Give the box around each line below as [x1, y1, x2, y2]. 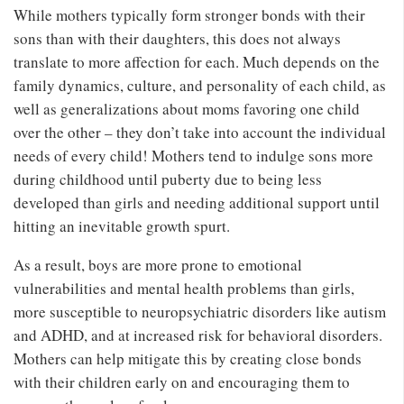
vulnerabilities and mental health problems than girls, [14, 277, 354, 298]
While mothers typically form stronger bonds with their [14, 4, 365, 25]
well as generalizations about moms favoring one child [14, 97, 360, 119]
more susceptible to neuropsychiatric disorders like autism [14, 300, 386, 322]
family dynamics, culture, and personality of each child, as [14, 74, 386, 96]
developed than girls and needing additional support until [14, 191, 380, 213]
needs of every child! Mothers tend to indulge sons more [14, 144, 373, 166]
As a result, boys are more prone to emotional [14, 253, 302, 275]
